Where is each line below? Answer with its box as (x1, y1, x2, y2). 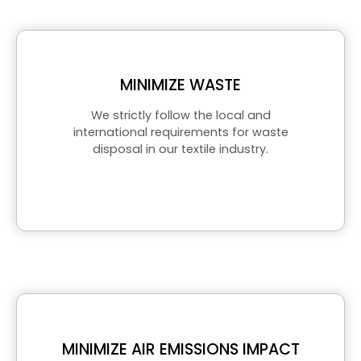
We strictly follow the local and (90, 107, 271, 124)
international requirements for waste (73, 124, 288, 141)
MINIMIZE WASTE (120, 74, 241, 97)
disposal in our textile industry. (93, 141, 268, 158)
